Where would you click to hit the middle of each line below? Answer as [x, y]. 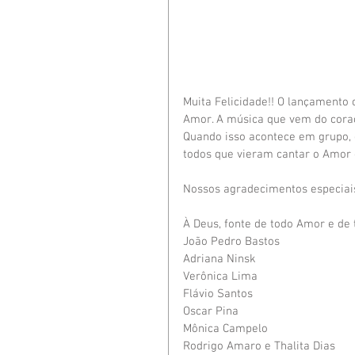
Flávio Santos [218, 294]
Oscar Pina [211, 311]
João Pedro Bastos [231, 241]
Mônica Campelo [225, 328]
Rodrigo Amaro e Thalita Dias [259, 346]
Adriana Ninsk [219, 259]
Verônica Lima [220, 276]
